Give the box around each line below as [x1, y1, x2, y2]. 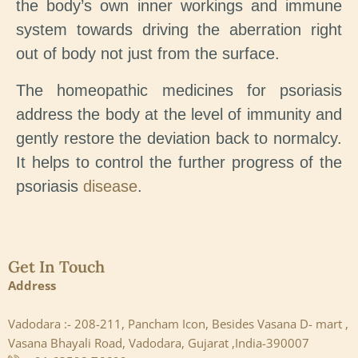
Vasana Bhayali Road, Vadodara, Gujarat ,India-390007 [8, 335, 309, 352]
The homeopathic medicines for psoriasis [16, 82, 342, 100]
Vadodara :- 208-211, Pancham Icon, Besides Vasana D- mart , [8, 316, 348, 332]
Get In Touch [8, 257, 105, 277]
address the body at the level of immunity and [16, 105, 342, 124]
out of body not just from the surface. [16, 45, 280, 63]
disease [83, 177, 137, 196]
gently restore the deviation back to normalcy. [16, 129, 342, 148]
